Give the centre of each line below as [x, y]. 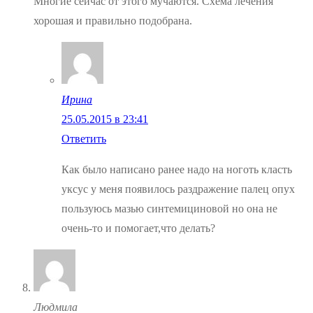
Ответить [84, 139]
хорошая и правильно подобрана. [113, 21]
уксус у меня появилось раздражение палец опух [178, 189]
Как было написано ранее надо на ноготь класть [177, 170]
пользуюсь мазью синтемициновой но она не [169, 209]
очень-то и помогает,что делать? [138, 228]
